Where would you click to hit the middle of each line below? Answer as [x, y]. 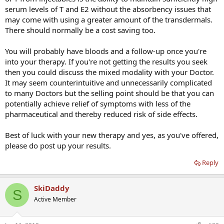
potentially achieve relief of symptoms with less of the [98, 104]
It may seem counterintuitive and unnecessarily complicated [108, 83]
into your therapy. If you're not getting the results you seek [106, 62]
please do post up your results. [58, 146]
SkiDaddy [52, 188]
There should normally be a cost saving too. [80, 30]
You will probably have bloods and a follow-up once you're [106, 51]
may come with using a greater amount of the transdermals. [109, 20]
